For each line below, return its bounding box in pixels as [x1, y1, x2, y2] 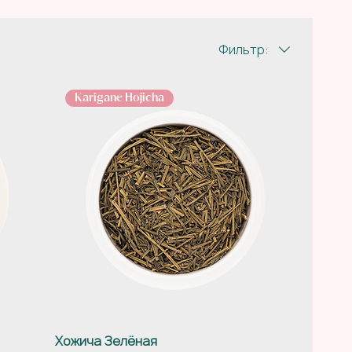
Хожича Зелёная [54, 332, 157, 350]
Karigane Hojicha [74, 93, 164, 104]
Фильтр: [218, 41, 269, 58]
